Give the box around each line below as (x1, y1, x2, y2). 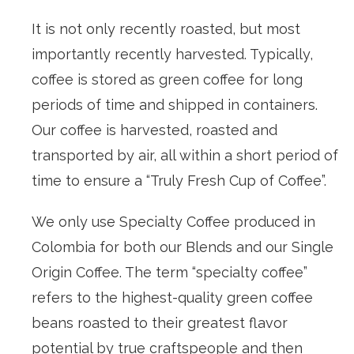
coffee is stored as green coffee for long (32, 70, 303, 88)
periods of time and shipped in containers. (32, 96, 318, 113)
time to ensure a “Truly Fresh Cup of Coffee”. (32, 171, 326, 189)
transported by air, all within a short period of (32, 146, 338, 164)
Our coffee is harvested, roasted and (32, 121, 277, 138)
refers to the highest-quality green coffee (32, 288, 313, 306)
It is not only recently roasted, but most (32, 20, 300, 37)
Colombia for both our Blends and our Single (32, 238, 333, 255)
